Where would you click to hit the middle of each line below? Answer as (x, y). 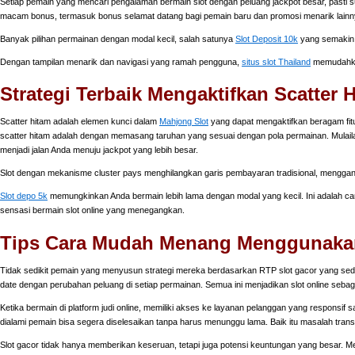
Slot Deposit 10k (267, 38)
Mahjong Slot (184, 122)
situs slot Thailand (276, 61)
